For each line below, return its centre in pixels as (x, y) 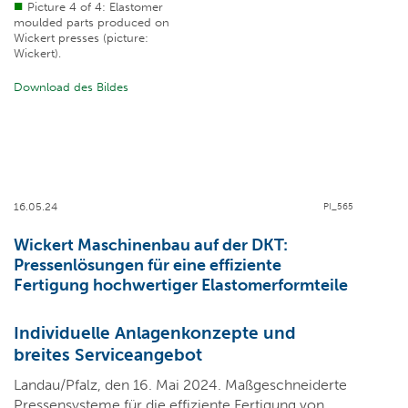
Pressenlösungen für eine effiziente (148, 265)
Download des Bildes (71, 87)
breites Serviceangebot (108, 355)
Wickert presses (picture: (81, 38)
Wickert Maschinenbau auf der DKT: (151, 245)
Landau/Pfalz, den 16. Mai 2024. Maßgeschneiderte (180, 385)
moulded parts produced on (92, 23)
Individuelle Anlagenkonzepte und (155, 333)
